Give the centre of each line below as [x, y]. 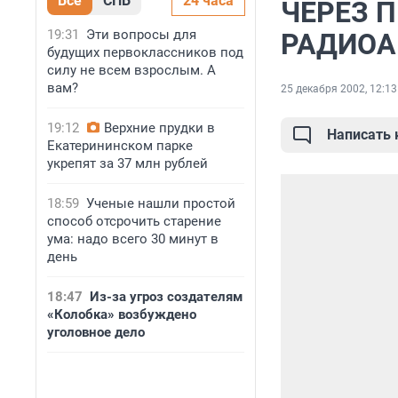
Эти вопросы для [141, 35]
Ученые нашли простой [161, 203]
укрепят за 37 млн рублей [127, 163]
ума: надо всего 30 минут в [133, 239]
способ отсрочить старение [134, 221]
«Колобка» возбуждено [122, 314]
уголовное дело [96, 332]
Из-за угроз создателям [166, 297]
